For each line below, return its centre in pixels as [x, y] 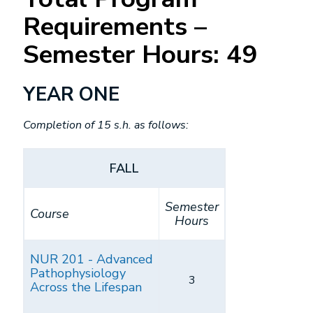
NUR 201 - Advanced [92, 259]
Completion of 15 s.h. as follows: [106, 125]
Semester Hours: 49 [140, 54]
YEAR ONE [71, 95]
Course [50, 214]
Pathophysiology [78, 273]
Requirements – [115, 27]
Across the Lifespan [86, 287]
